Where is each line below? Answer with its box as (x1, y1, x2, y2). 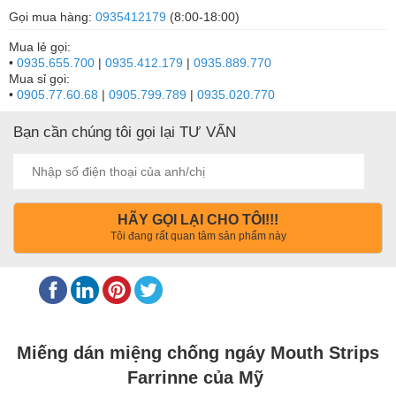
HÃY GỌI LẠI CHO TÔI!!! (118, 212, 278, 228)
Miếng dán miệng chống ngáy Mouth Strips (17, 343, 379, 363)
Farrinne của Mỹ (127, 368, 269, 388)
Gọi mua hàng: (9, 10, 95, 25)
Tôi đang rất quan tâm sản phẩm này (110, 230, 286, 243)
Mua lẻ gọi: (9, 40, 71, 55)
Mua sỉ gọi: (9, 72, 70, 87)
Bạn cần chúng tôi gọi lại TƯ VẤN (13, 124, 236, 141)
